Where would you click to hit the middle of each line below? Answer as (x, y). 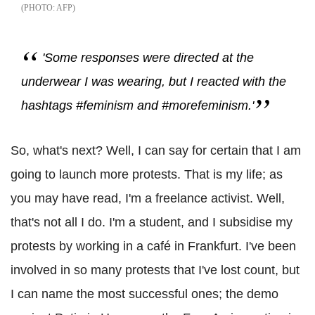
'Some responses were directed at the (148, 58)
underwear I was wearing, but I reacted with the (154, 82)
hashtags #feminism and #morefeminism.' (137, 106)
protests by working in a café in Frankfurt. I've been (153, 246)
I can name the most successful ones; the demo (144, 294)
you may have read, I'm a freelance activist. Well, (148, 199)
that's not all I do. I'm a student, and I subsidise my (152, 223)
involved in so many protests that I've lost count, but (155, 270)
